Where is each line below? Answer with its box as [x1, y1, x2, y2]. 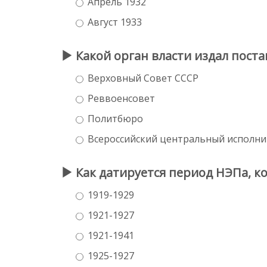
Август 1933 [88, 15, 142, 29]
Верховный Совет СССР [88, 71, 198, 85]
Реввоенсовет [88, 91, 155, 105]
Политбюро [88, 111, 143, 125]
